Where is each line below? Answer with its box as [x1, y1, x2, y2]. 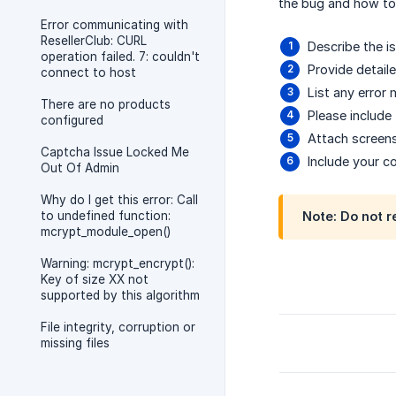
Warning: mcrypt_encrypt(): [41, 256, 194, 270]
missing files [41, 336, 110, 350]
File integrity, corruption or [41, 320, 195, 334]
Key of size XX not [41, 272, 148, 286]
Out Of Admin [41, 161, 119, 175]
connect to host [41, 65, 136, 80]
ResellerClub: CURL [41, 34, 147, 48]
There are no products [41, 97, 171, 111]
